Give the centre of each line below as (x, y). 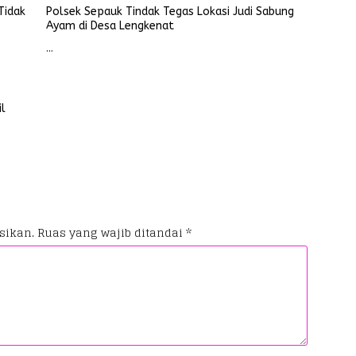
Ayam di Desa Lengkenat (110, 26)
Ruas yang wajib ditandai (112, 232)
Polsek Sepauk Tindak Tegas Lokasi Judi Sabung (170, 12)
